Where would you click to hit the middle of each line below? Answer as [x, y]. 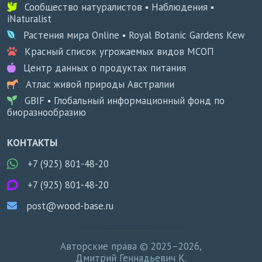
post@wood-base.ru [70, 206]
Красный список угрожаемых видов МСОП [119, 52]
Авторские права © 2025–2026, [131, 247]
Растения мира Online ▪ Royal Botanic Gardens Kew [134, 35]
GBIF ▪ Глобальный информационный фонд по [125, 101]
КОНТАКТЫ [32, 143]
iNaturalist [29, 19]
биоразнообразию [46, 113]
